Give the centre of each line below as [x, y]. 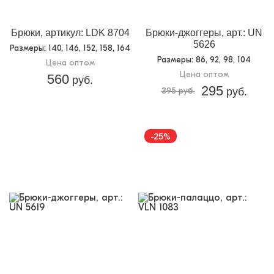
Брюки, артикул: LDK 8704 [70, 33]
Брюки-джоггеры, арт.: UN [204, 33]
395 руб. [178, 91]
